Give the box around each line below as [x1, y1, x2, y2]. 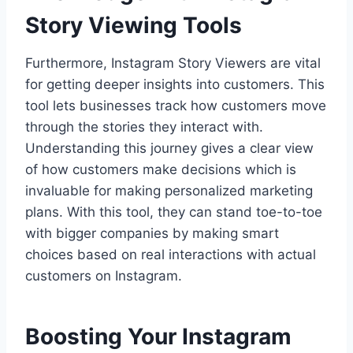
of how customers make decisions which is [25, 161, 296, 177]
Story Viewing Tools [25, 11, 242, 39]
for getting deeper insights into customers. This [25, 76, 325, 92]
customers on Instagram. [25, 267, 182, 284]
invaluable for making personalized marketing [25, 182, 313, 199]
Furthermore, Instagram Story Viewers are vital [25, 54, 321, 71]
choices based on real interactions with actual [25, 246, 316, 262]
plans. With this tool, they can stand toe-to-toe [25, 203, 322, 220]
